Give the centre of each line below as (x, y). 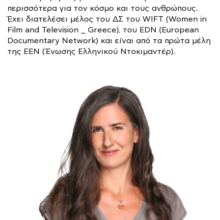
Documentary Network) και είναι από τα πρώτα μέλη (109, 41)
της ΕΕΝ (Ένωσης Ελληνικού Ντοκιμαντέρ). (91, 52)
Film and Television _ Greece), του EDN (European (103, 30)
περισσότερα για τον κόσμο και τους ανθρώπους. (103, 9)
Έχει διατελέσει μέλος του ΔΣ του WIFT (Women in (107, 19)
